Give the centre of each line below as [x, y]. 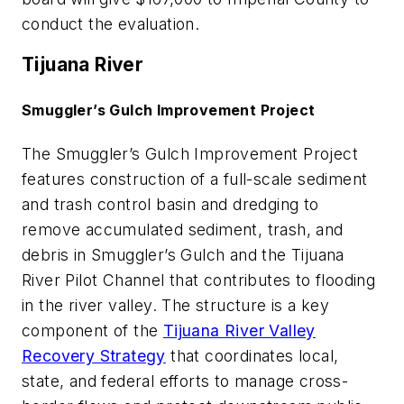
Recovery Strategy [94, 355]
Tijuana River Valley [239, 330]
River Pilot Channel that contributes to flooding [199, 280]
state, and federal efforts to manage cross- [185, 381]
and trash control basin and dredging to [170, 204]
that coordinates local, [252, 355]
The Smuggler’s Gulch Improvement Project [190, 153]
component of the [92, 330]
